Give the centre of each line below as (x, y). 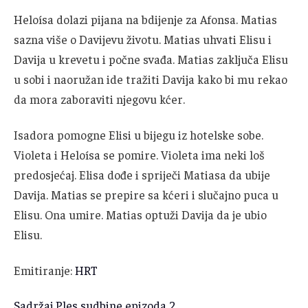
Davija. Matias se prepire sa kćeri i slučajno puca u (146, 194)
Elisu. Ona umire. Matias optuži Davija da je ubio (140, 214)
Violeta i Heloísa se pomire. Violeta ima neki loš (139, 154)
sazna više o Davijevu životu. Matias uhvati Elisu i (143, 40)
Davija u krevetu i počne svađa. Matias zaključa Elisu (151, 59)
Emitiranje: (44, 270)
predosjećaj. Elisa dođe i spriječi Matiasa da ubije (142, 174)
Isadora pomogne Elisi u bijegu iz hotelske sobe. (139, 134)
